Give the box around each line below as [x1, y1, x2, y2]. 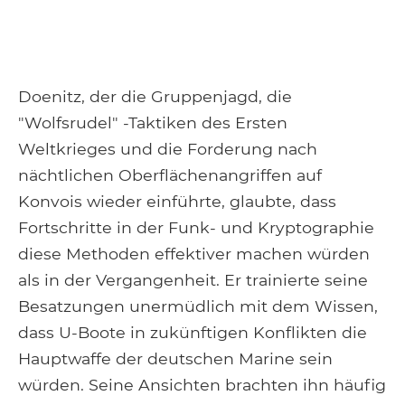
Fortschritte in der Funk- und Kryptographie [18, 217, 374, 237]
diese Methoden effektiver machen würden [18, 243, 370, 263]
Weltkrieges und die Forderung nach [18, 138, 317, 158]
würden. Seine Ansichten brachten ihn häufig [18, 374, 386, 394]
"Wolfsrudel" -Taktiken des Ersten [18, 112, 287, 132]
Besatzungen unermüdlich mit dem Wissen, [18, 296, 378, 316]
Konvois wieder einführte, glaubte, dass [18, 191, 336, 211]
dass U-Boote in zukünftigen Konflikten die [18, 322, 367, 342]
